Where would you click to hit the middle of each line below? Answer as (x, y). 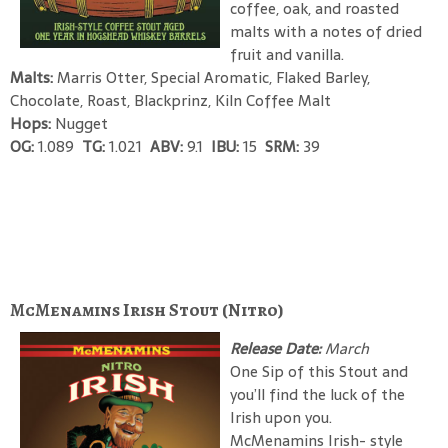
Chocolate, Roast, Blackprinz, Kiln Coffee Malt (170, 100)
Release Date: (275, 348)
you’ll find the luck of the (317, 394)
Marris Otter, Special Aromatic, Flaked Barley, (213, 77)
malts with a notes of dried (326, 31)
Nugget (81, 123)
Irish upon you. (281, 417)
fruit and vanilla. (287, 54)
